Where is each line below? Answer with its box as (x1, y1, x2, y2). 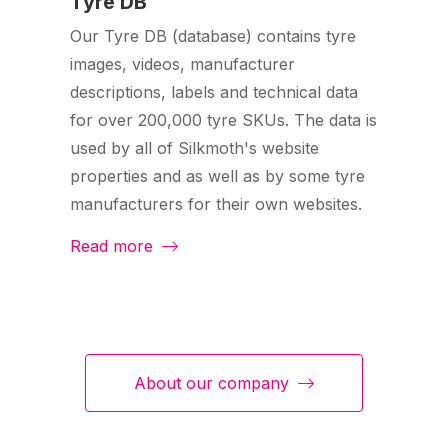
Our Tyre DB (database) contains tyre (70, 26, 356, 47)
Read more (70, 236, 158, 257)
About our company (134, 373, 294, 394)
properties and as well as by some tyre (70, 166, 365, 187)
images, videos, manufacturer (70, 54, 295, 75)
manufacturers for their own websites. (70, 194, 362, 215)
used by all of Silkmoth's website (70, 138, 319, 159)
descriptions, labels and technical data (70, 82, 358, 103)
